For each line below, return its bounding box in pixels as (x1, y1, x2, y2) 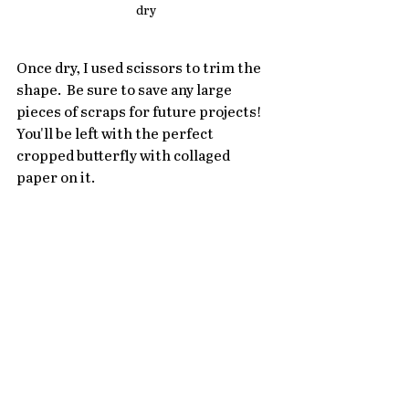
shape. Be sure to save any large (16, 82, 235, 99)
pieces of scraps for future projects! (16, 104, 267, 121)
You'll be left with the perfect (16, 126, 216, 142)
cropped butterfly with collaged (16, 148, 233, 164)
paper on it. (16, 170, 95, 186)
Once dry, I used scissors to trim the (16, 60, 264, 77)
